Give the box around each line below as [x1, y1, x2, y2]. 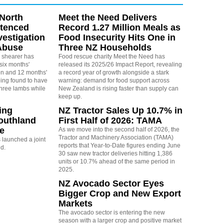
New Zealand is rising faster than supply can [58, 85, 178, 92]
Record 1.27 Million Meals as [58, 22, 180, 33]
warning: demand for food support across [58, 77, 169, 84]
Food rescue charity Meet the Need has [58, 53, 165, 60]
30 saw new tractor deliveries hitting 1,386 [58, 150, 172, 157]
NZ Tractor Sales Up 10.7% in [58, 105, 182, 116]
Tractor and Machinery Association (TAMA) [58, 134, 173, 141]
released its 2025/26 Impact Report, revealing [58, 61, 182, 68]
